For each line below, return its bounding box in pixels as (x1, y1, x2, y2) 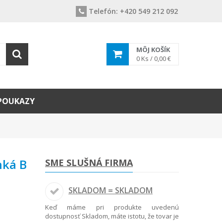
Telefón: (89, 6, 118, 16)
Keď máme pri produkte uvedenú (45, 203, 179, 212)
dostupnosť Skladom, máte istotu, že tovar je (45, 212, 179, 221)
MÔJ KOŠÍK (136, 45, 170, 54)
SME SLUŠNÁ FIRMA (45, 157, 133, 168)
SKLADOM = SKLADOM (68, 185, 153, 196)
